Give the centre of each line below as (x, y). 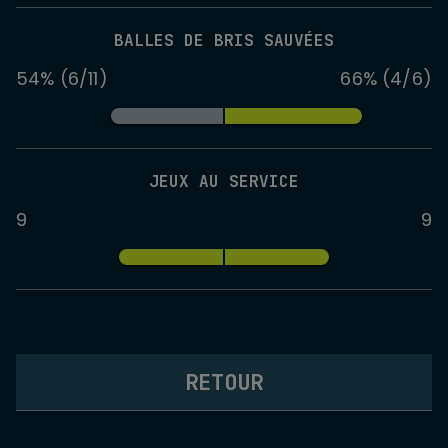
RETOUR (224, 382)
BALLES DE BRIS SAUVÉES (224, 41)
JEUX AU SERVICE (224, 182)
